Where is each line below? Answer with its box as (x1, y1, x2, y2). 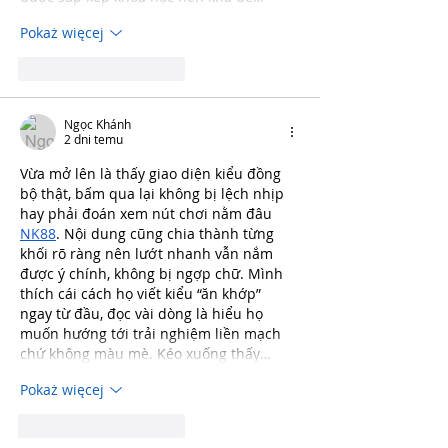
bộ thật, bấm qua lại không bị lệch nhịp (20, 183, 288, 203)
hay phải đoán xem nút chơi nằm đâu (20, 203, 276, 223)
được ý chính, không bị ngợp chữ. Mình (20, 263, 287, 283)
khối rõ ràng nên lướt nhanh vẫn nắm (20, 243, 277, 263)
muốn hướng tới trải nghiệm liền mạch (20, 323, 285, 343)
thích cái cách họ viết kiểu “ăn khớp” (20, 283, 265, 303)
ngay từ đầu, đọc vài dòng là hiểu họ (20, 303, 267, 323)
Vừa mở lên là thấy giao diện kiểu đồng (20, 163, 285, 183)
